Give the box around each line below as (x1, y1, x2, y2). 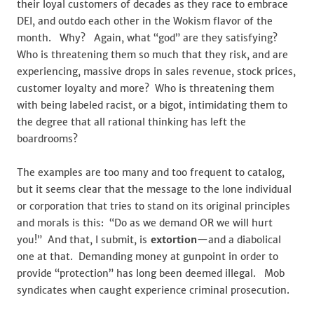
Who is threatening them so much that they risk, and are (17, 48, 288, 61)
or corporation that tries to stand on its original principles (17, 200, 290, 212)
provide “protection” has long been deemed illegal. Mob (17, 267, 285, 280)
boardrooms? (17, 132, 78, 145)
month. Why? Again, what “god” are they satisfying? (17, 32, 280, 44)
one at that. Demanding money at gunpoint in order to (17, 250, 278, 263)
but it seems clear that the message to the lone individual (17, 183, 292, 196)
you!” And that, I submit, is (17, 233, 147, 246)
